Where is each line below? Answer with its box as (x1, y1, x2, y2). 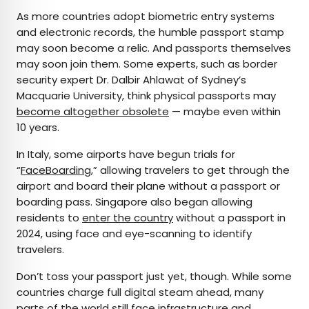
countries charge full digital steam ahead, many (17, 285, 263, 300)
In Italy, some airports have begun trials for (17, 147, 235, 162)
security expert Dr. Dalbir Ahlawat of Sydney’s (17, 72, 246, 88)
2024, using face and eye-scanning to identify (17, 226, 252, 241)
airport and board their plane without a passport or (17, 179, 280, 194)
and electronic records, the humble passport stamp (17, 25, 284, 40)
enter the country (82, 210, 173, 226)
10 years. (17, 120, 62, 135)
